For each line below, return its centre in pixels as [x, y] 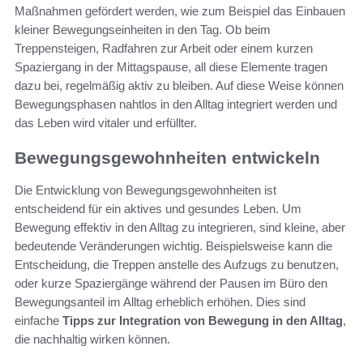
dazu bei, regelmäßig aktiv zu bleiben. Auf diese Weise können [179, 85]
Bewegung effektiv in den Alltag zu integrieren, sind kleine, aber [180, 228]
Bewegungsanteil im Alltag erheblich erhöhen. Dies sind [160, 302]
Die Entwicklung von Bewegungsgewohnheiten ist [145, 190]
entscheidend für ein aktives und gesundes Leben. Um [158, 209]
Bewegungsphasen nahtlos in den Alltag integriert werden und [176, 104]
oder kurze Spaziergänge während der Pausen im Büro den [171, 284]
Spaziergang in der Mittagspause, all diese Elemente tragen [171, 66]
